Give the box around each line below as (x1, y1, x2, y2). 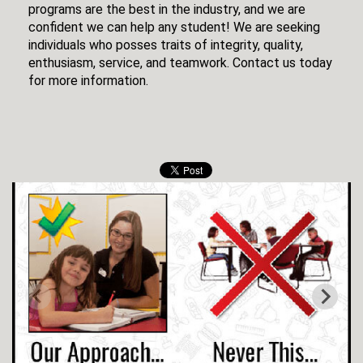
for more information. (28, 73, 148, 88)
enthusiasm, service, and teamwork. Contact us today (28, 55, 332, 70)
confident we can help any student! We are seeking (28, 19, 320, 35)
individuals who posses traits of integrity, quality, (28, 37, 303, 53)
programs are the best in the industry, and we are (28, 2, 305, 17)
